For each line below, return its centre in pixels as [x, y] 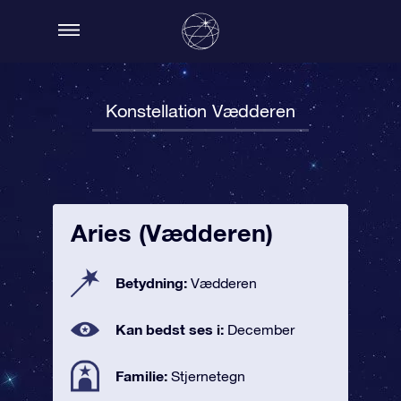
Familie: [143, 375]
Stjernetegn [208, 376]
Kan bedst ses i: [171, 329]
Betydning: [153, 282]
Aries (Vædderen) [172, 233]
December [261, 329]
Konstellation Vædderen [200, 111]
